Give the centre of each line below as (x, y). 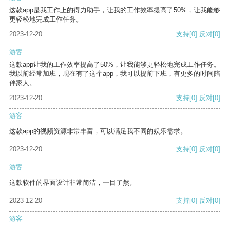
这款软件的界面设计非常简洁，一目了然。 (73, 183)
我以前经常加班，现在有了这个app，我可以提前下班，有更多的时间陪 (115, 74)
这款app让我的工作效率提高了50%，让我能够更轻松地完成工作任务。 (115, 65)
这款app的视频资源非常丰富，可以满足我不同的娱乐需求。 (98, 131)
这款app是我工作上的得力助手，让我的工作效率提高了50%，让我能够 (115, 10)
